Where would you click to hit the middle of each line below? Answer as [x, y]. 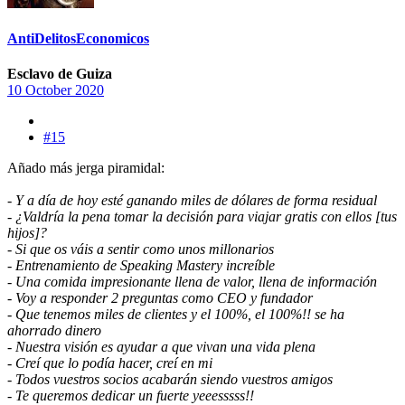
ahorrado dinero [54, 331]
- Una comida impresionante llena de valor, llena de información [192, 282]
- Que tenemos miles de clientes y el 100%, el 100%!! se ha [176, 315]
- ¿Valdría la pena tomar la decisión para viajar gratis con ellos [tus [202, 217]
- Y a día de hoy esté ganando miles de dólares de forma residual [192, 201]
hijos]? [27, 233]
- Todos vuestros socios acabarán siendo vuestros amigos [170, 380]
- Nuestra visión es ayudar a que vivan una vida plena [161, 347]
